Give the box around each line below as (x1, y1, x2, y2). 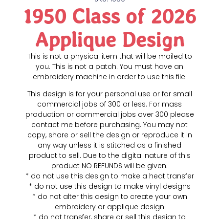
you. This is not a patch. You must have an (36, 61, 183, 71)
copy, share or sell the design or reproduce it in (27, 130, 192, 140)
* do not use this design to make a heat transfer (25, 171, 194, 181)
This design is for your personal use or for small (27, 89, 192, 99)
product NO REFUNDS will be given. (51, 161, 168, 171)
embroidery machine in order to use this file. (32, 71, 187, 82)
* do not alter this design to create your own (32, 192, 187, 202)
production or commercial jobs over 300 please (25, 109, 194, 120)
